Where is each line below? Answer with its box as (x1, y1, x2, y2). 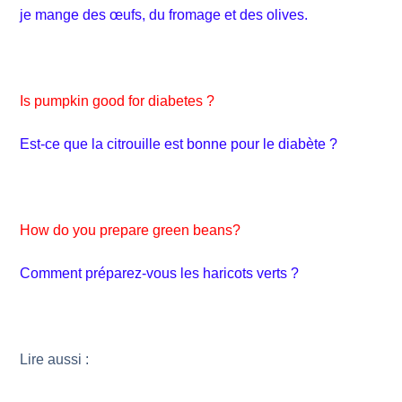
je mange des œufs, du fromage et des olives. (20, 7, 309, 22)
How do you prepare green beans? (20, 223, 241, 238)
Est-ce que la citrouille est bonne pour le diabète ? (20, 136, 338, 152)
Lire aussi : (20, 352, 93, 367)
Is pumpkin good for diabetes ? (20, 93, 215, 109)
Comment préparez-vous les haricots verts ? (20, 266, 300, 281)
